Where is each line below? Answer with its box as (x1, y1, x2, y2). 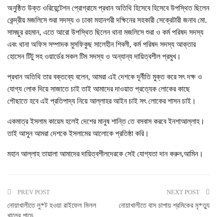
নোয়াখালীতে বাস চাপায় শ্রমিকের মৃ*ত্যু (119, 201, 210, 210)
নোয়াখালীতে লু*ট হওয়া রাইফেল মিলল (7, 201, 96, 210)
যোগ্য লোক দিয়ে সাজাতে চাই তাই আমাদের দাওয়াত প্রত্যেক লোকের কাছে (7, 85, 190, 93)
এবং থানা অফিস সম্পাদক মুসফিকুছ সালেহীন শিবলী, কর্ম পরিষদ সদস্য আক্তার (7, 40, 196, 49)
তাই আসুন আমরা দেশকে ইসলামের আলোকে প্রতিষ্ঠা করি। (7, 129, 149, 138)
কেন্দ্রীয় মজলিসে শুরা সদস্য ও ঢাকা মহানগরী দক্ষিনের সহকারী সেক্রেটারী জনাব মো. (7, 16, 207, 25)
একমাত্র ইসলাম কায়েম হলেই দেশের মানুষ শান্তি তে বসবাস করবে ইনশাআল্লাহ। (7, 117, 205, 126)
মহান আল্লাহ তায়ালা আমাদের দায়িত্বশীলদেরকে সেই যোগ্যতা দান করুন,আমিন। (7, 150, 203, 158)
